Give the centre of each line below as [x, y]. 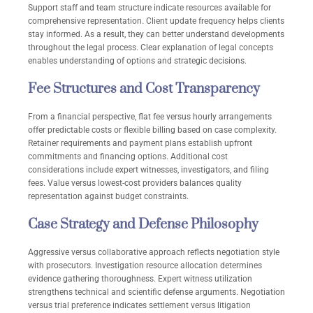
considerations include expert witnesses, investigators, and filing [148, 170]
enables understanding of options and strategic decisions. [137, 61]
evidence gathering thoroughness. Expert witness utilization [140, 279]
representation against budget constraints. [108, 197]
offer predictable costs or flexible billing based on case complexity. [152, 130]
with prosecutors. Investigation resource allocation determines [145, 266]
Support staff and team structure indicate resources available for [150, 8]
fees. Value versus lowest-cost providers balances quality [135, 183]
